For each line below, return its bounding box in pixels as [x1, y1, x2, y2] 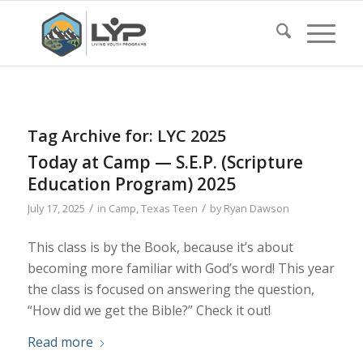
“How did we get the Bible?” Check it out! [27, 301, 271, 319]
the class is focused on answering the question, [27, 280, 314, 298]
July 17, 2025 [27, 201, 85, 216]
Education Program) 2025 [27, 173, 236, 195]
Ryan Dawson [223, 201, 289, 216]
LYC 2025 [156, 125, 226, 147]
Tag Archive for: [27, 125, 157, 147]
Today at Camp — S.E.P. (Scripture [27, 151, 303, 173]
